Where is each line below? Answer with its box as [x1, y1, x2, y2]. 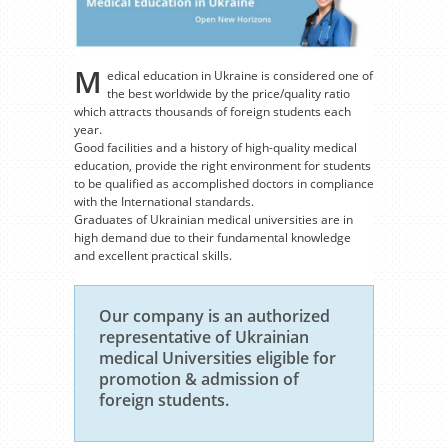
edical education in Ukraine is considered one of [107, 66, 373, 84]
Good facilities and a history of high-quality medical [74, 138, 357, 156]
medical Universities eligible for [99, 346, 336, 369]
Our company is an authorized [99, 304, 330, 327]
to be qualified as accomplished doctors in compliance [74, 174, 374, 192]
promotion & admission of [99, 367, 299, 390]
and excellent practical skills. [74, 246, 232, 264]
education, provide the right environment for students [74, 156, 371, 174]
